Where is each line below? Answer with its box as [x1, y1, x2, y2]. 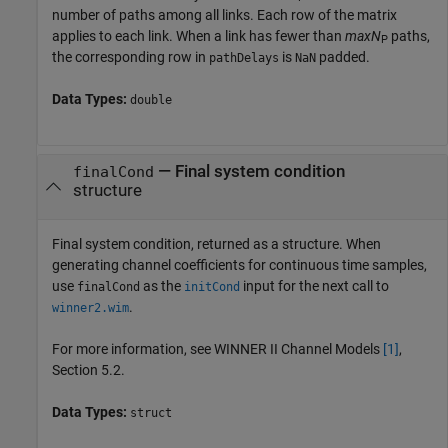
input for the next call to [240, 277, 389, 294]
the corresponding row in [52, 48, 209, 65]
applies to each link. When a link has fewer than [52, 27, 345, 44]
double [130, 92, 172, 107]
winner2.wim [52, 300, 129, 315]
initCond [184, 279, 240, 294]
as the [140, 277, 184, 294]
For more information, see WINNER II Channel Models [52, 340, 383, 357]
